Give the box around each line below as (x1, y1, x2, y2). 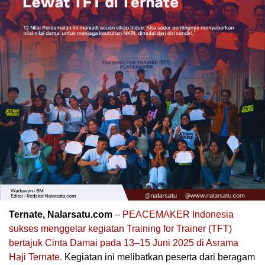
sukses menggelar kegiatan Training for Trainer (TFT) (9, 224, 232, 234)
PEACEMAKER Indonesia (122, 209, 234, 220)
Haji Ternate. (9, 252, 62, 263)
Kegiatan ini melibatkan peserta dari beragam (62, 252, 255, 263)
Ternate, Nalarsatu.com (9, 209, 112, 220)
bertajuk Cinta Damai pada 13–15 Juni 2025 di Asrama (9, 238, 238, 248)
